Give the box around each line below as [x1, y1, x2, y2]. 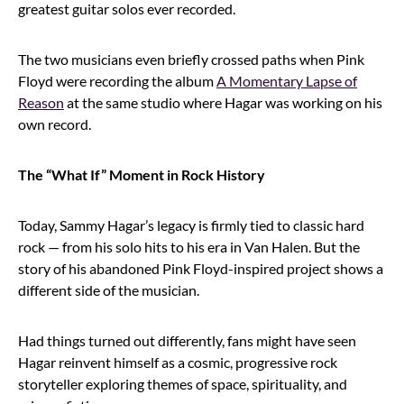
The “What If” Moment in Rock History [18, 165, 265, 183]
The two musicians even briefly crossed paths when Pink [18, 50, 364, 68]
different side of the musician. [18, 280, 199, 298]
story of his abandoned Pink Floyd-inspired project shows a [18, 259, 383, 277]
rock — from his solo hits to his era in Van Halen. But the [18, 237, 360, 255]
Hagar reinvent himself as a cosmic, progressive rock [18, 353, 337, 371]
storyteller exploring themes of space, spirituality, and [18, 374, 347, 392]
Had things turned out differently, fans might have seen [18, 331, 356, 349]
